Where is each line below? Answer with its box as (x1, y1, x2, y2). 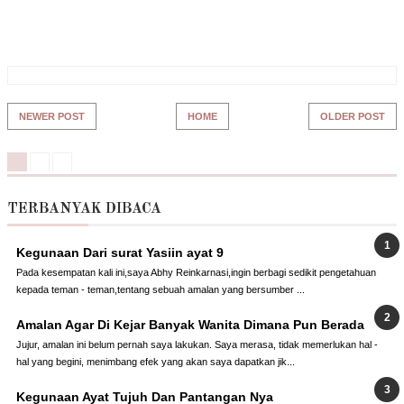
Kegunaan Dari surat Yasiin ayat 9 (16, 245, 224, 261)
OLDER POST (320, 111, 385, 123)
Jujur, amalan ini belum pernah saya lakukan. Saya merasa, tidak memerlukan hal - (16, 338, 378, 350)
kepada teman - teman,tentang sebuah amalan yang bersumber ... (16, 284, 305, 296)
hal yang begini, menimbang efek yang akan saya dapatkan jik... (16, 355, 295, 367)
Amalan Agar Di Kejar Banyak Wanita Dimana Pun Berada (16, 317, 364, 333)
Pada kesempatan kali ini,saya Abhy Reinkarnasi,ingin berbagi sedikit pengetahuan (16, 267, 376, 279)
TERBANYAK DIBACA (7, 202, 161, 217)
